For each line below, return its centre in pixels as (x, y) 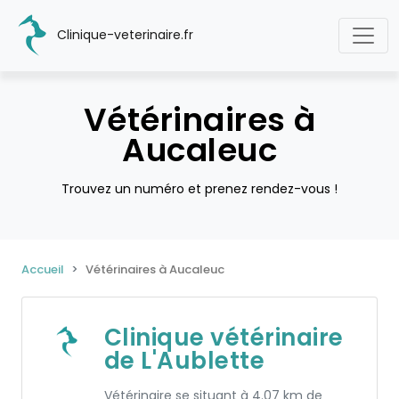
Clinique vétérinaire (224, 338)
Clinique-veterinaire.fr (123, 34)
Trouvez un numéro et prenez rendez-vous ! (199, 189)
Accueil (43, 269)
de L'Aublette (184, 361)
